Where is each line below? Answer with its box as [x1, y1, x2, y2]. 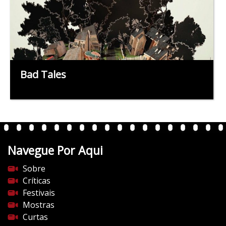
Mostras [23, 199, 54, 211]
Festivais [23, 187, 55, 199]
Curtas [23, 211, 48, 223]
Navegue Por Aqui [8, 142, 103, 159]
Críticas [23, 175, 50, 187]
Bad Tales [20, 68, 66, 82]
